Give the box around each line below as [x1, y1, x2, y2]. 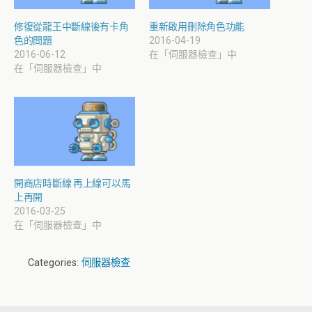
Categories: [28, 257, 81, 270]
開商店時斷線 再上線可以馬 [14, 178, 131, 189]
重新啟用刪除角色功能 [149, 20, 245, 32]
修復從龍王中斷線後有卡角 [14, 20, 129, 32]
